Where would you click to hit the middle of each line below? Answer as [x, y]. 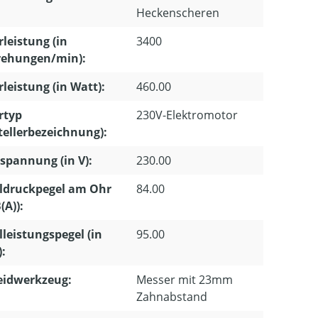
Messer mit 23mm [185, 280]
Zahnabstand [172, 297]
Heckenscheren [178, 13]
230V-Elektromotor [187, 115]
